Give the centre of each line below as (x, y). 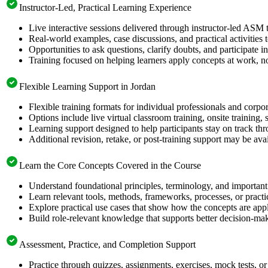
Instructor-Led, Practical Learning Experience (105, 7)
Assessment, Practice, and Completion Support (107, 244)
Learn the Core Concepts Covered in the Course (110, 165)
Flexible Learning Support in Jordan (87, 86)
